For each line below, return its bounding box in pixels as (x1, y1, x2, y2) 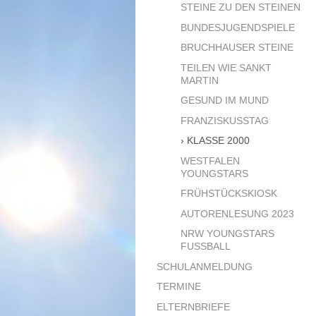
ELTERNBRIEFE (157, 300, 230, 312)
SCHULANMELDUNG (157, 260, 253, 272)
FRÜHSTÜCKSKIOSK (181, 188, 278, 200)
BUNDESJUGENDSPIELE (181, 21, 296, 33)
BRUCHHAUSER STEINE (181, 42, 294, 54)
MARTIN (181, 74, 219, 86)
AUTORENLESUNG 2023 (181, 207, 295, 219)
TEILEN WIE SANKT (181, 61, 272, 73)
